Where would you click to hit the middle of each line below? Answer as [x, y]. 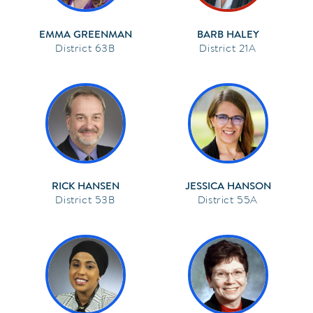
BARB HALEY [228, 34]
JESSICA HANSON [228, 185]
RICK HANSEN [85, 185]
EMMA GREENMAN [85, 34]
